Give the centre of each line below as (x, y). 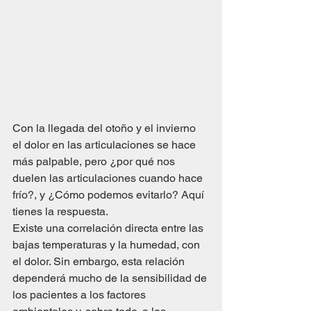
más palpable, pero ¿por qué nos (95, 162)
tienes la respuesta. (60, 212)
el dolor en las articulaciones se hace (106, 145)
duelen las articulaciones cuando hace (109, 178)
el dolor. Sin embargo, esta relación (100, 262)
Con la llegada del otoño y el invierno (106, 128)
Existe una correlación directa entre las (109, 228)
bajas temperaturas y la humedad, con (108, 245)
